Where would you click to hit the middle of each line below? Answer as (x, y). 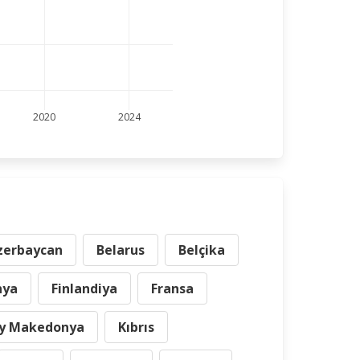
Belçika (202, 250)
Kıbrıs (136, 327)
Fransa (172, 288)
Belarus (121, 250)
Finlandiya (84, 288)
